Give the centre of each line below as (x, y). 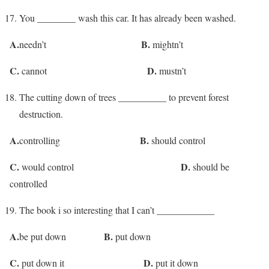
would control (100, 166)
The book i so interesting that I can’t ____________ (117, 210)
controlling (80, 140)
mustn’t (171, 70)
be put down (62, 236)
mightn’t (167, 44)
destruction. (41, 113)
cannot (83, 70)
